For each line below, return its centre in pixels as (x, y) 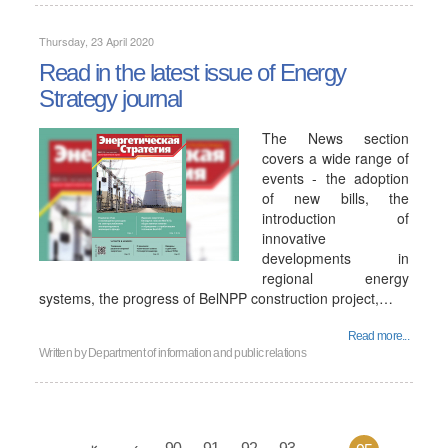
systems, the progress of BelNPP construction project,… (216, 298)
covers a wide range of (335, 158)
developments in (335, 258)
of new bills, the (335, 198)
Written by (64, 353)
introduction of (335, 218)
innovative (294, 238)
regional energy (335, 278)
